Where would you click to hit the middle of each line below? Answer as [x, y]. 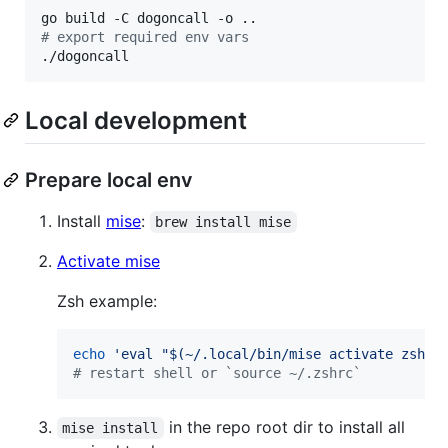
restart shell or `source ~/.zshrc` [221, 372]
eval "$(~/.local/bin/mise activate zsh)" [281, 353]
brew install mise [223, 221]
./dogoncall [85, 55]
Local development [136, 120]
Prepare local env [109, 179]
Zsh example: [107, 300]
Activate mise [108, 260]
